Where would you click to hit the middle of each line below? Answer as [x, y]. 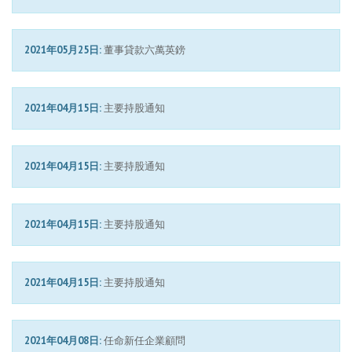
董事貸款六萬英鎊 [145, 50]
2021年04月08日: [64, 341]
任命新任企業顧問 [145, 341]
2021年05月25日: [64, 50]
